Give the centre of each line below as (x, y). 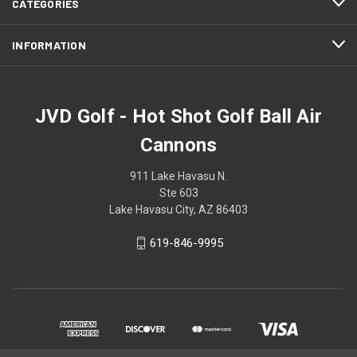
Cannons (178, 145)
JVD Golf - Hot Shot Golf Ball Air (178, 116)
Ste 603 (178, 192)
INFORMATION (49, 45)
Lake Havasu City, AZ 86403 (178, 209)
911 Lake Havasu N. (178, 176)
